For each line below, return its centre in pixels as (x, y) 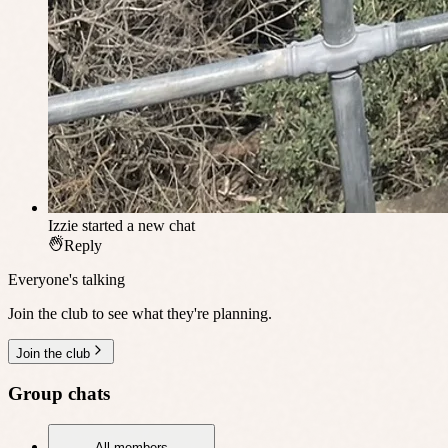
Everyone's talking (66, 280)
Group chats (59, 394)
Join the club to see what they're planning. (140, 314)
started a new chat (138, 226)
